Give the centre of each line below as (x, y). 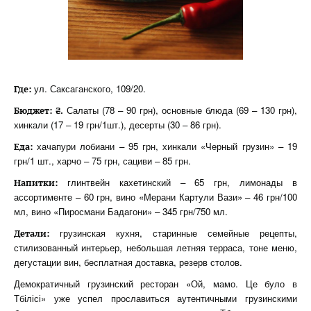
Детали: (32, 233)
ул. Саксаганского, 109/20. (89, 89)
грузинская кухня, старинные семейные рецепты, (173, 233)
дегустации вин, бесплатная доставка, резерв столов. (128, 262)
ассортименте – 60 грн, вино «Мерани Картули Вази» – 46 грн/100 (155, 197)
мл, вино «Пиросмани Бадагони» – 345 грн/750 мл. (121, 211)
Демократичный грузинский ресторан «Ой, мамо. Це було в (155, 284)
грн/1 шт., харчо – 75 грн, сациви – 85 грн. (102, 161)
